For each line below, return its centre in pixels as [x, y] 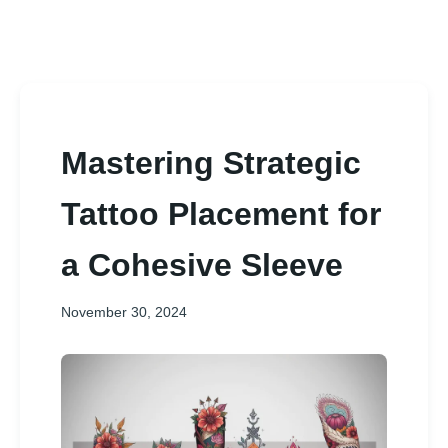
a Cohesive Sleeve [202, 265]
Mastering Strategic [211, 163]
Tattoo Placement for [221, 214]
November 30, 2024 [124, 312]
